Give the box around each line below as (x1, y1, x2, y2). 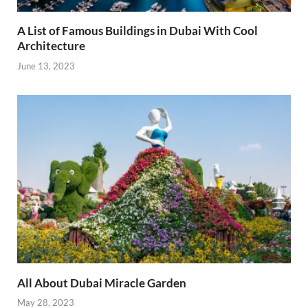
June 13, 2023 (17, 60, 75, 71)
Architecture (17, 38, 85, 53)
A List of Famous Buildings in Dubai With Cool (17, 23, 258, 38)
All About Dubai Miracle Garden (17, 275, 186, 290)
